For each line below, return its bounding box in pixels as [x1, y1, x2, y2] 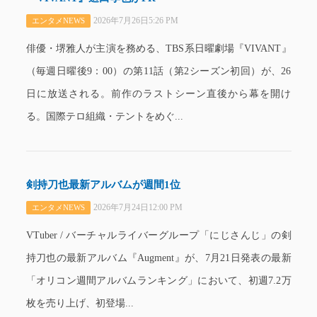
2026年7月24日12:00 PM [93, 202, 183, 212]
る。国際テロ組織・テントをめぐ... [25, 111, 183, 122]
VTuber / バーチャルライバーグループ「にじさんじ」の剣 [25, 230, 292, 241]
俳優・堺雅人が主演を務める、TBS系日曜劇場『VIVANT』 [25, 43, 292, 54]
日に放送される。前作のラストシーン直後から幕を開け [25, 88, 292, 99]
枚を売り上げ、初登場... [25, 298, 134, 309]
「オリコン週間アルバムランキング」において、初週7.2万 [25, 275, 292, 286]
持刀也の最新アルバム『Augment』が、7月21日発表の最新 [25, 253, 292, 263]
